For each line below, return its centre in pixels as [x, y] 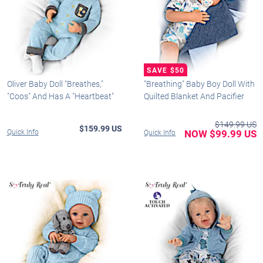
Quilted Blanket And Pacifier [194, 96]
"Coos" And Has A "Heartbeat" [60, 96]
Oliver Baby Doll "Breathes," [55, 83]
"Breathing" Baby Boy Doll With [200, 83]
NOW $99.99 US [221, 133]
